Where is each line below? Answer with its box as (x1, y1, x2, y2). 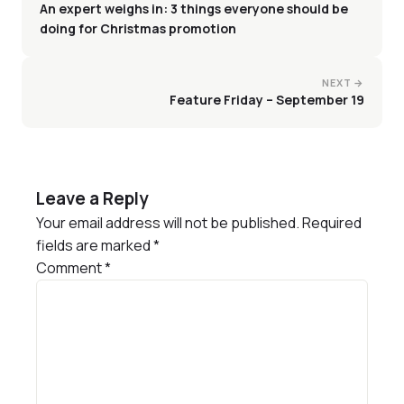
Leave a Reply (36, 187, 148, 211)
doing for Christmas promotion (40, 20, 236, 38)
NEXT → (322, 76, 364, 90)
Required (302, 213, 362, 234)
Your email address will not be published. (36, 213, 299, 234)
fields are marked (36, 235, 153, 256)
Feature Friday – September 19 (170, 91, 364, 109)
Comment (36, 258, 105, 279)
